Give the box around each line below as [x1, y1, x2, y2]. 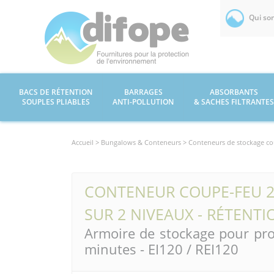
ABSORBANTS [210, 87, 258, 97]
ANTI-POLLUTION [113, 97, 174, 107]
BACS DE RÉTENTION [19, 87, 92, 97]
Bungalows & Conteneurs [101, 138, 181, 147]
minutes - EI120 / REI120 [84, 240, 239, 259]
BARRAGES [124, 87, 163, 97]
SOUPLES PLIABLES [21, 97, 90, 107]
